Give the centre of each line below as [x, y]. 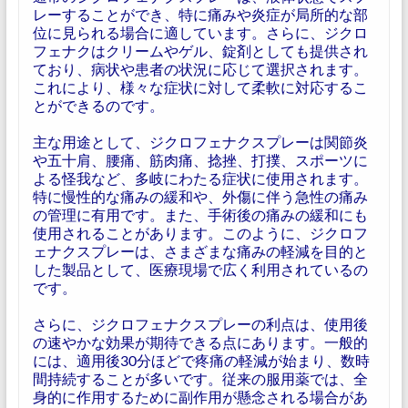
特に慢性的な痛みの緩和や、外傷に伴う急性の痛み [200, 196]
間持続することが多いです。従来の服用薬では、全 [200, 378]
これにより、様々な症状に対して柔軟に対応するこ [200, 87]
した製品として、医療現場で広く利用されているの [200, 269]
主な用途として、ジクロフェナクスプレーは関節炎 [200, 142]
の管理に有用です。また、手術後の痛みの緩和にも [200, 214]
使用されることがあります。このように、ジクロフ [200, 233]
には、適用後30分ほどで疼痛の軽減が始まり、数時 [201, 360]
